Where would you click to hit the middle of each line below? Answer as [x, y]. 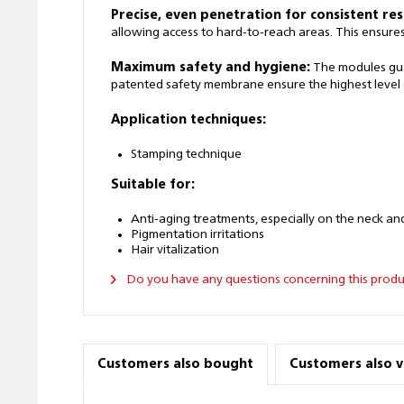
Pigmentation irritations [197, 234]
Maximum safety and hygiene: [211, 68]
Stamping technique [186, 154]
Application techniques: [188, 120]
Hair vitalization [175, 250]
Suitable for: [153, 185]
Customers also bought [175, 364]
